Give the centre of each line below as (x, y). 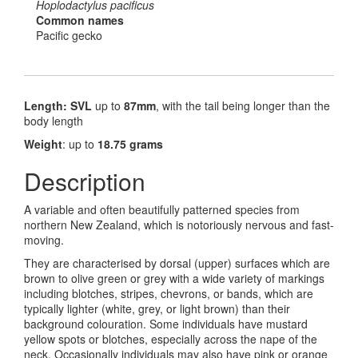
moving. (44, 239)
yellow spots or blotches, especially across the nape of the (171, 338)
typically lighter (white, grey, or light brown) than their (157, 308)
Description (85, 181)
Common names (80, 20)
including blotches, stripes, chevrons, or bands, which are (169, 293)
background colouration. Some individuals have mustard (166, 323)
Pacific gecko (69, 35)
